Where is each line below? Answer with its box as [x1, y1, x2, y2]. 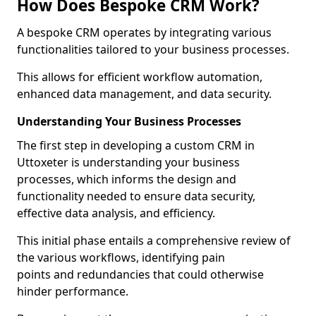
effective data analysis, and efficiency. [17, 205, 215, 221]
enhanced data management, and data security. [17, 86, 272, 102]
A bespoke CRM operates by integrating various [17, 25, 272, 40]
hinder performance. [17, 284, 128, 299]
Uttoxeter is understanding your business [17, 154, 240, 170]
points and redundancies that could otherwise [17, 267, 264, 282]
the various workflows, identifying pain [17, 250, 225, 265]
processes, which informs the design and [17, 171, 236, 187]
